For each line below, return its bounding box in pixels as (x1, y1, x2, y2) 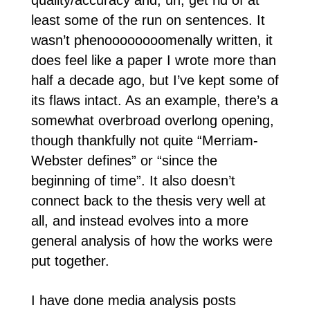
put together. (30, 253, 109, 268)
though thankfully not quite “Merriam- (30, 133, 258, 148)
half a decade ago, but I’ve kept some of (30, 73, 279, 88)
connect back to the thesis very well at (30, 193, 266, 208)
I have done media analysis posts (30, 293, 236, 308)
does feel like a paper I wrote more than (30, 53, 276, 68)
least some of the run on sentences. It (30, 12, 265, 28)
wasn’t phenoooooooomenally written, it (30, 33, 273, 48)
